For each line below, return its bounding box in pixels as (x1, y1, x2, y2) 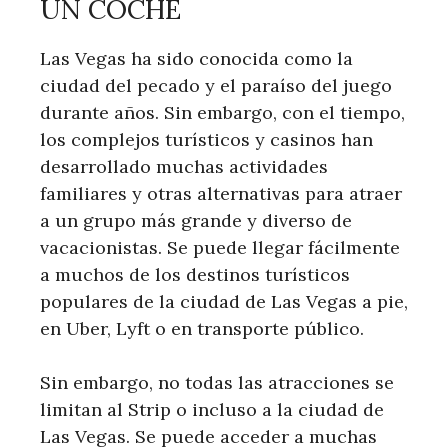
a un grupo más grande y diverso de (40, 208, 352, 232)
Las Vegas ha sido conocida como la (40, 46, 353, 70)
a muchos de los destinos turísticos (40, 262, 350, 286)
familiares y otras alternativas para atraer (40, 181, 402, 205)
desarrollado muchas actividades (40, 154, 328, 178)
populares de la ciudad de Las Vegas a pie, (40, 289, 408, 313)
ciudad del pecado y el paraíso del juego (40, 73, 392, 97)
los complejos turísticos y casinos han (40, 127, 373, 151)
